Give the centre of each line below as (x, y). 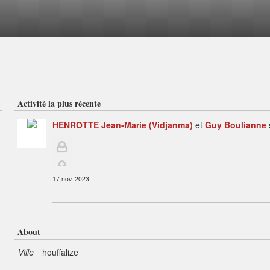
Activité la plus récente (59, 103)
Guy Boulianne (236, 125)
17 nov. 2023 (71, 179)
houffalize (60, 252)
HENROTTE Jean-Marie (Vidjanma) (123, 125)
